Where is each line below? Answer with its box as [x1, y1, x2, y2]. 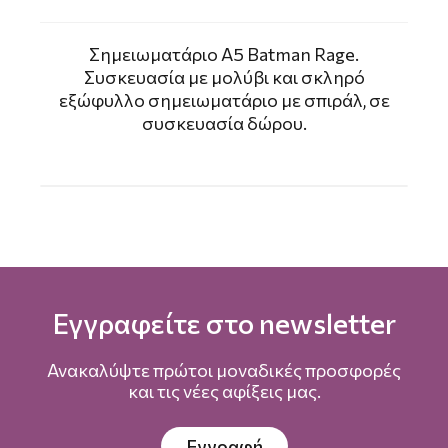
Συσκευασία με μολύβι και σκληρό [83, 65, 365, 88]
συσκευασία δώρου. [141, 111, 307, 134]
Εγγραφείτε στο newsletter [52, 305, 396, 340]
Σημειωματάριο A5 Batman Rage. [89, 42, 359, 65]
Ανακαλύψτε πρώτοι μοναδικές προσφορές [47, 358, 401, 381]
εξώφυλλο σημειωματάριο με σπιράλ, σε [58, 88, 390, 111]
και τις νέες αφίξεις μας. [127, 379, 321, 402]
